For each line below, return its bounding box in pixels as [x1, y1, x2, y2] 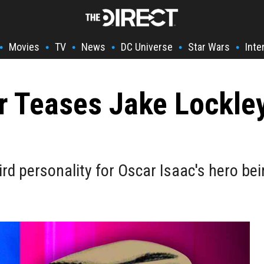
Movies [9, 41, 39, 53]
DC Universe [121, 41, 173, 53]
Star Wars [188, 41, 230, 53]
